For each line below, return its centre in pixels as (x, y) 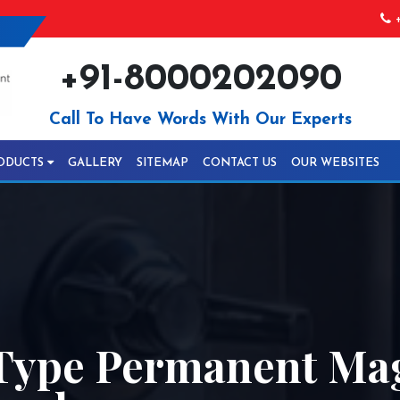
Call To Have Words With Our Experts (200, 120)
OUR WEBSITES (335, 163)
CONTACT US (240, 163)
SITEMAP (162, 163)
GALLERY (95, 163)
